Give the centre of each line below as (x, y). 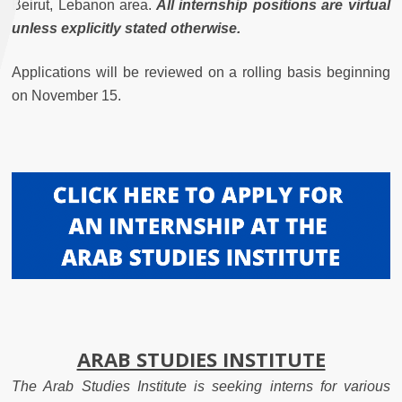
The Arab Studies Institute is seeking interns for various (201, 386)
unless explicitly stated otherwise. (126, 28)
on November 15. (66, 96)
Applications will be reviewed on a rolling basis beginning (201, 72)
